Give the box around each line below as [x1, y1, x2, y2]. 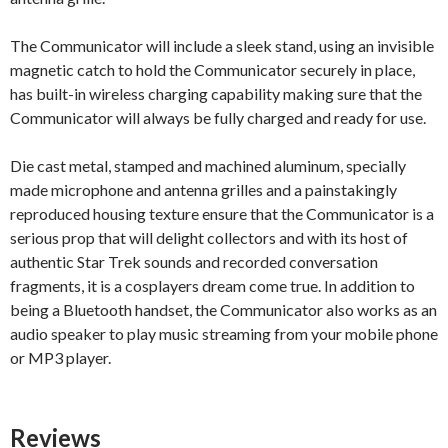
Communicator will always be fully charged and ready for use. [10, 108, 426, 128]
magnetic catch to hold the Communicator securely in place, [10, 60, 415, 80]
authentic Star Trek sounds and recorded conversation [10, 252, 378, 272]
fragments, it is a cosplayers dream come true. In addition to [10, 276, 415, 296]
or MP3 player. [10, 348, 111, 368]
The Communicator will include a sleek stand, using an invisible [10, 36, 434, 56]
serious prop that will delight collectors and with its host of [10, 228, 408, 248]
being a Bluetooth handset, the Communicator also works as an [10, 300, 437, 320]
